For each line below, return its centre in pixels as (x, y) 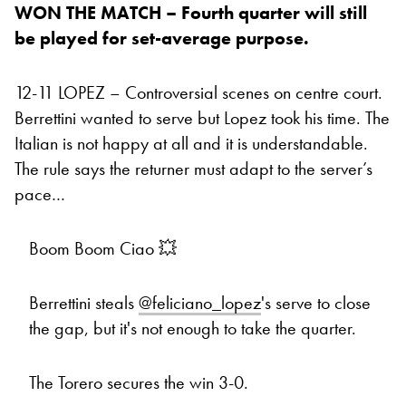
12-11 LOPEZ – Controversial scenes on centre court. (198, 93)
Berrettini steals (84, 303)
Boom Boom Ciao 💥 (103, 249)
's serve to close (316, 303)
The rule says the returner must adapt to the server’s (193, 169)
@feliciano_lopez (200, 303)
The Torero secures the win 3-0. (139, 383)
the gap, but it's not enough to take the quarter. (193, 329)
